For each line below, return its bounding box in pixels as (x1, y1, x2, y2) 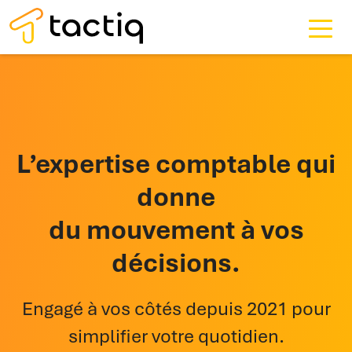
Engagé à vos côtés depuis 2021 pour (21, 295, 331, 321)
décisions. (112, 244, 240, 280)
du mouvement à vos (48, 211, 304, 247)
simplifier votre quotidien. (68, 323, 284, 348)
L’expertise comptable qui (16, 145, 335, 181)
